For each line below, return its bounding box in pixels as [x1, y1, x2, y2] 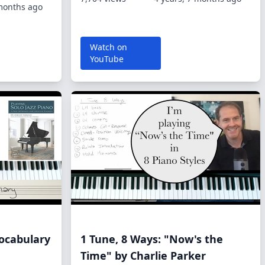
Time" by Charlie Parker [80, 248, 206, 263]
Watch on [90, 41, 127, 53]
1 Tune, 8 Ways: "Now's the [80, 232, 223, 246]
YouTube [90, 53, 124, 64]
